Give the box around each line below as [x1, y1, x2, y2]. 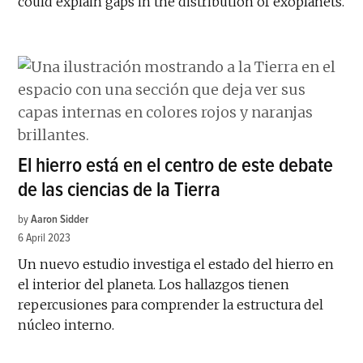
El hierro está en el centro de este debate [18, 152, 334, 178]
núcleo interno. [18, 316, 115, 333]
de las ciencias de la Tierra [18, 177, 221, 203]
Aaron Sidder [31, 211, 89, 226]
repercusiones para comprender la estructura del [18, 296, 324, 313]
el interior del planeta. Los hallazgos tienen [18, 275, 290, 293]
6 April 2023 [18, 230, 71, 245]
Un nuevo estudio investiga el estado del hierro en [18, 255, 335, 272]
